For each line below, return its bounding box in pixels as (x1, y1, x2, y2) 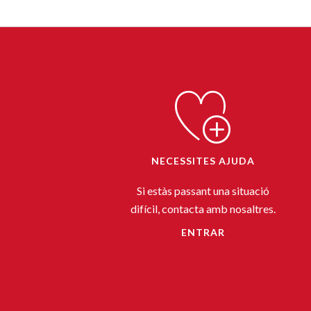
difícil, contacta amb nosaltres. (130, 201, 276, 215)
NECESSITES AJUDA (151, 154, 255, 167)
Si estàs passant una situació (136, 183, 269, 197)
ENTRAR (180, 226, 225, 238)
